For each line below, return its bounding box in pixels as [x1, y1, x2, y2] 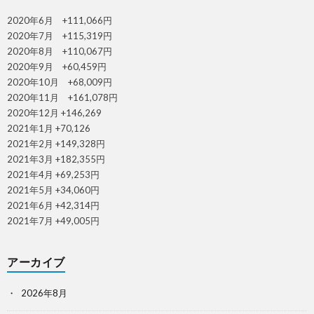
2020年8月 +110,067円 [7, 46, 112, 57]
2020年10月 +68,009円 [7, 76, 112, 88]
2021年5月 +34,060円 [7, 184, 100, 196]
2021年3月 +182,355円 [7, 153, 105, 165]
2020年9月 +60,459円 [7, 61, 107, 72]
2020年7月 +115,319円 [7, 30, 112, 41]
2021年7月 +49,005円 [7, 215, 100, 226]
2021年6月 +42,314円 [7, 200, 100, 211]
